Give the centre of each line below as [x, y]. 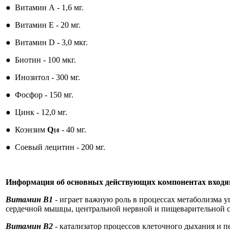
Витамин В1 [30, 199]
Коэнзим [31, 130]
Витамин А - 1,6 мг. [49, 7]
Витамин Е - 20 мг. [48, 25]
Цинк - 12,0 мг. [41, 112]
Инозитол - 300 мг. [47, 77]
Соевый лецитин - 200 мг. [60, 147]
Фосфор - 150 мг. [44, 95]
